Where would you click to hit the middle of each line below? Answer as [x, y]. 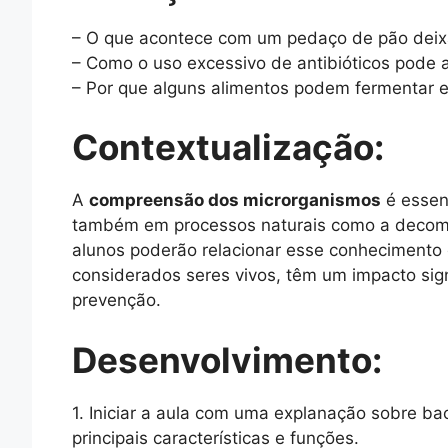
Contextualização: [228, 147]
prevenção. [116, 300]
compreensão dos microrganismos [235, 200]
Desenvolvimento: [227, 359]
